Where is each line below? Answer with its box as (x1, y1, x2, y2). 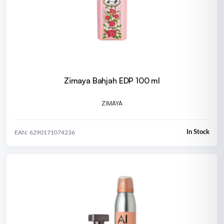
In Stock (186, 129, 209, 136)
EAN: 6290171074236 (14, 129, 75, 135)
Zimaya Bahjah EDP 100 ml (63, 75, 160, 86)
